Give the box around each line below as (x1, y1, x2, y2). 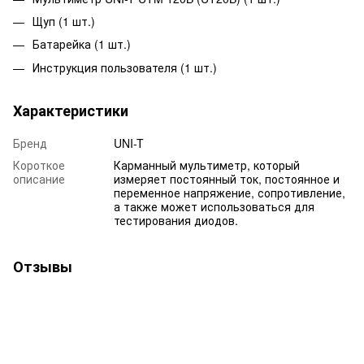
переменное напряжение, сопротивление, (114, 184, 345, 201)
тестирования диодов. (114, 211, 238, 228)
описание (13, 170, 65, 187)
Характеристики (13, 99, 128, 121)
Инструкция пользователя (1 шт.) (32, 58, 217, 76)
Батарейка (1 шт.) (32, 36, 131, 53)
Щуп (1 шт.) (32, 13, 95, 30)
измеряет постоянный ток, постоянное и (114, 170, 340, 187)
